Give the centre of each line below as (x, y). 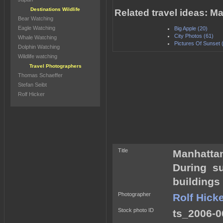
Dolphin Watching (39, 47)
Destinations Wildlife (55, 9)
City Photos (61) (194, 36)
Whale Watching (37, 37)
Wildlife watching (38, 56)
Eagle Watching (37, 28)
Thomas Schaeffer (40, 75)
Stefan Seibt (32, 85)
